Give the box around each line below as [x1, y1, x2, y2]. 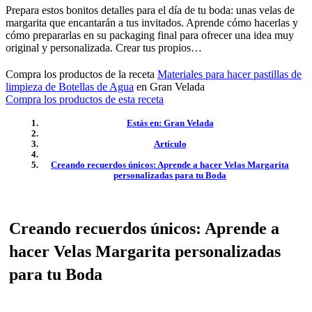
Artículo [153, 139, 187, 149]
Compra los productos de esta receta [6, 93, 164, 105]
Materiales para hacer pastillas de [157, 68, 302, 80]
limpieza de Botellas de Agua [6, 81, 134, 93]
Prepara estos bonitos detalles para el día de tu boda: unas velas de [6, 4, 295, 16]
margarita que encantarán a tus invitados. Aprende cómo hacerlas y [6, 17, 298, 29]
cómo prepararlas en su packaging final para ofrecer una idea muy [6, 29, 294, 41]
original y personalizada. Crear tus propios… [6, 42, 202, 54]
